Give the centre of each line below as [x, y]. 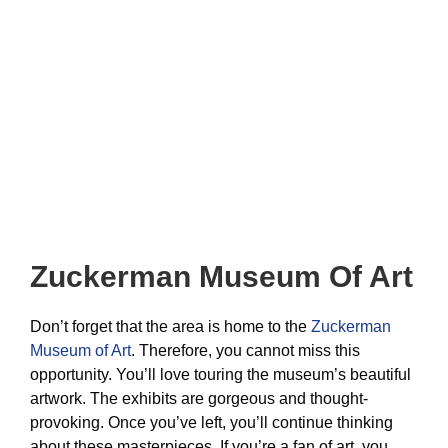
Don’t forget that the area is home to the [170, 326]
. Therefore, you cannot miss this [245, 350]
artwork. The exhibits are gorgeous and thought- [199, 398]
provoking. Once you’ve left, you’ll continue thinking [211, 422]
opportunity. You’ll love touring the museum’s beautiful [220, 374]
